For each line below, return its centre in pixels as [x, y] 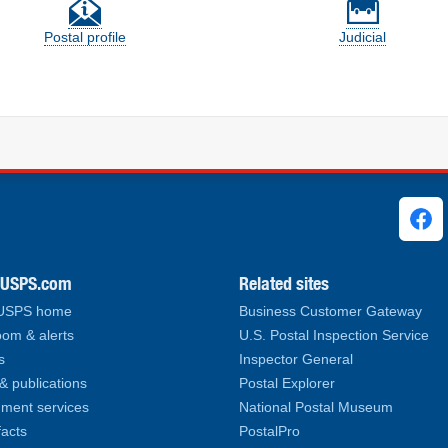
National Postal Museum [316, 407]
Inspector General [296, 359]
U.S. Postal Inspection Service [334, 335]
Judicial [363, 37]
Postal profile [85, 37]
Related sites [284, 283]
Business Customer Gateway [330, 311]
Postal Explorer [287, 383]
